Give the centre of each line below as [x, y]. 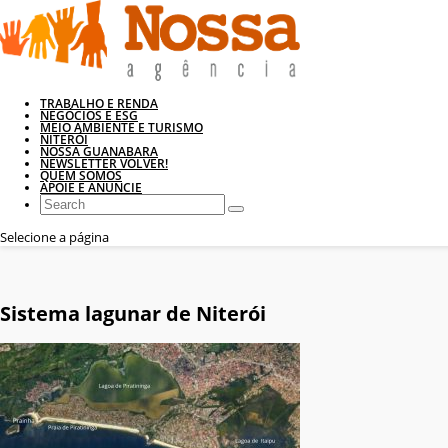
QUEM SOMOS [81, 175]
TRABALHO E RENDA [99, 103]
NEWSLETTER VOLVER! [104, 163]
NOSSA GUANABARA [99, 151]
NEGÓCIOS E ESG [89, 115]
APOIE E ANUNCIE [91, 187]
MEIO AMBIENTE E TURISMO [121, 127]
